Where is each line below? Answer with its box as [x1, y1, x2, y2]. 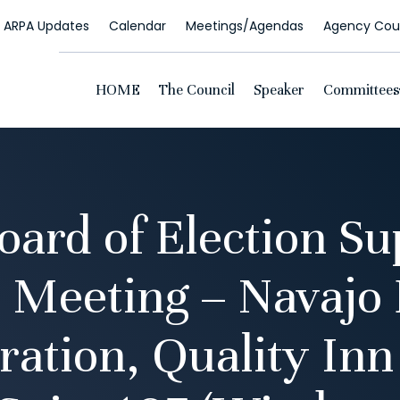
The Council [158, 81, 235, 100]
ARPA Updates [3, 17, 89, 36]
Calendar [108, 17, 166, 36]
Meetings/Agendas [185, 17, 304, 36]
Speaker [253, 81, 304, 100]
